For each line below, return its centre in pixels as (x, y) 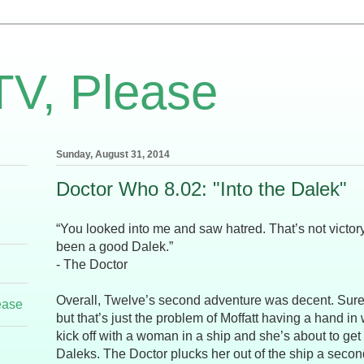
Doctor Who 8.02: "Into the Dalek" (201, 189)
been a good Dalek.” (115, 247)
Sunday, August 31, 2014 (113, 155)
